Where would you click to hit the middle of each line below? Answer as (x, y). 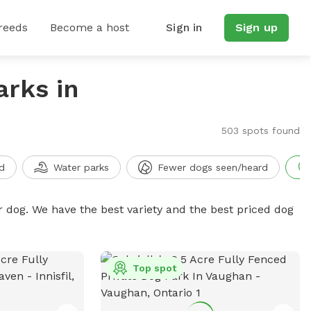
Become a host (90, 27)
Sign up (256, 27)
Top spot (154, 268)
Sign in (184, 27)
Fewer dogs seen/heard (212, 167)
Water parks (81, 167)
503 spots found (260, 131)
